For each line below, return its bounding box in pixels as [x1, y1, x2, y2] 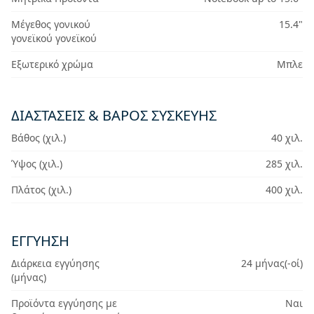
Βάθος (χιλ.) [11, 131, 66, 144]
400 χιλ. [265, 183, 303, 196]
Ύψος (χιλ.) [11, 157, 62, 170]
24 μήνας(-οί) [240, 257, 303, 270]
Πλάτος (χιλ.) [11, 183, 71, 196]
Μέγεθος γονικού [11, 18, 90, 31]
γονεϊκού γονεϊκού [11, 32, 97, 45]
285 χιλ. [265, 157, 303, 170]
